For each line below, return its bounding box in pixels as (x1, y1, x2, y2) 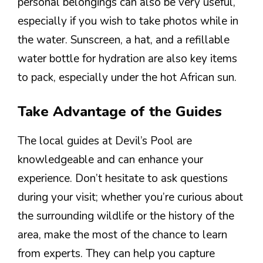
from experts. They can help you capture (18, 246, 215, 262)
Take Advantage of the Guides (18, 102, 222, 122)
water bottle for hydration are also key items (18, 50, 237, 66)
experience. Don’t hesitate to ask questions (18, 171, 228, 187)
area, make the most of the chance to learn (18, 227, 227, 243)
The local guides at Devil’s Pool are (18, 133, 192, 149)
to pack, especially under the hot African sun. (18, 69, 237, 85)
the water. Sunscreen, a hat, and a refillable (18, 32, 230, 48)
